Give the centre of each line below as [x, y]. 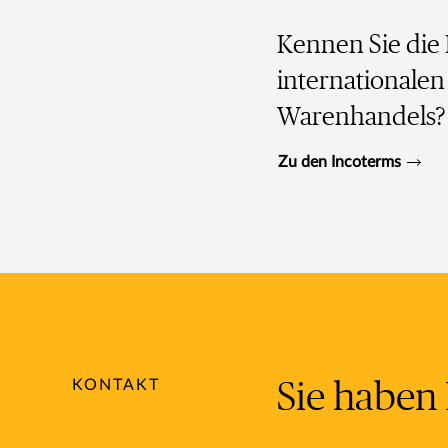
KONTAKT [116, 384]
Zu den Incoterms [339, 162]
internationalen [360, 80]
